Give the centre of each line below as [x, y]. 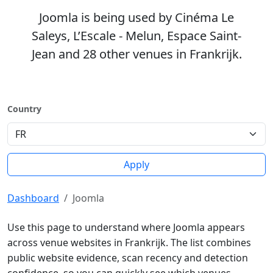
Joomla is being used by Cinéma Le [136, 17]
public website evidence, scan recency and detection [128, 258]
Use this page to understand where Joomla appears [126, 227]
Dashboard [33, 198]
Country [24, 109]
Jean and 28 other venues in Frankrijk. [136, 54]
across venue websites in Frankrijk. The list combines [129, 243]
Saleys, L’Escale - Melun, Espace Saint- [136, 36]
